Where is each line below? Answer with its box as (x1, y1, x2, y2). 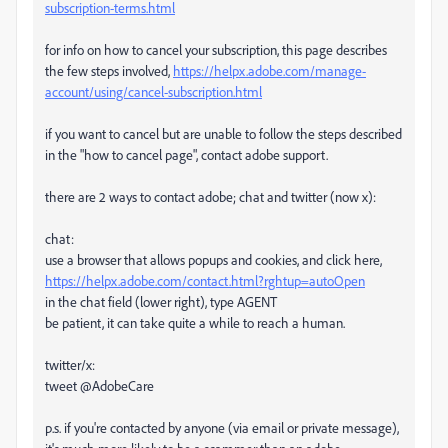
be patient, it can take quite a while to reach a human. (45, 314, 345, 331)
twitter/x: (45, 356, 95, 373)
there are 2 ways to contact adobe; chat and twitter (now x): (45, 188, 376, 205)
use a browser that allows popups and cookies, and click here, (45, 251, 382, 268)
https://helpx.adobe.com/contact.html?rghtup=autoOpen (45, 272, 365, 289)
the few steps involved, (45, 62, 173, 79)
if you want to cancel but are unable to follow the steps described (45, 125, 402, 142)
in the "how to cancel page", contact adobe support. (45, 146, 328, 163)
